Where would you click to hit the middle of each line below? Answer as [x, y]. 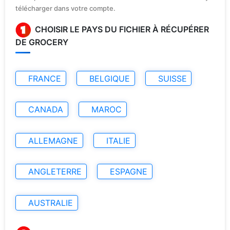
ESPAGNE [128, 172]
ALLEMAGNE [53, 140]
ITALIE [118, 140]
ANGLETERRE [55, 172]
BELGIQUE [109, 78]
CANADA [46, 110]
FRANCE [45, 78]
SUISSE [172, 78]
